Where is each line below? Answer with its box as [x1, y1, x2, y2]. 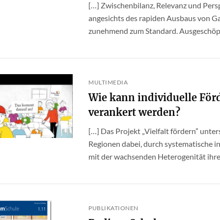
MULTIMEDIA [88, 79, 128, 86]
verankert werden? [88, 106, 180, 119]
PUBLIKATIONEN [88, 204, 138, 212]
